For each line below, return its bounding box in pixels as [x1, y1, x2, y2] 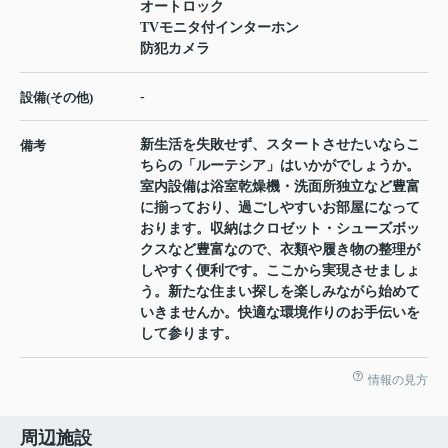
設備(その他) [20, 90, 93, 106]
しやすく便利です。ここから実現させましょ [140, 263, 420, 279]
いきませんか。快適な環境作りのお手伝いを [140, 305, 420, 321]
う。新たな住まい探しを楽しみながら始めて [140, 284, 420, 300]
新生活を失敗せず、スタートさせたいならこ [140, 137, 420, 153]
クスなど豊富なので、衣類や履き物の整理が [140, 242, 420, 258]
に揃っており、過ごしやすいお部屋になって [140, 200, 420, 216]
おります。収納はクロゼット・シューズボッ [140, 221, 420, 237]
